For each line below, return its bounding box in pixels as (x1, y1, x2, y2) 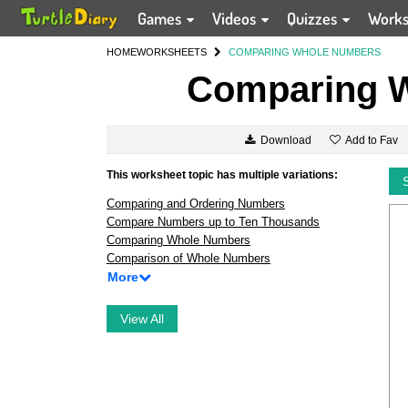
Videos (211, 8, 260, 28)
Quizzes (286, 8, 341, 28)
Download (260, 134, 311, 148)
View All (120, 311, 164, 326)
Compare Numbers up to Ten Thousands (107, 215, 320, 229)
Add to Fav (344, 133, 398, 147)
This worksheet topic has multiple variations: (107, 168, 338, 181)
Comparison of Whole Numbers (107, 251, 270, 265)
